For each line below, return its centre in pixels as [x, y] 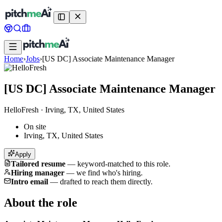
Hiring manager [38, 172]
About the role [41, 202]
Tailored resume [38, 164]
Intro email [29, 181]
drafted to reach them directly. [106, 181]
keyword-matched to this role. [124, 164]
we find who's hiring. [110, 172]
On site [35, 126]
